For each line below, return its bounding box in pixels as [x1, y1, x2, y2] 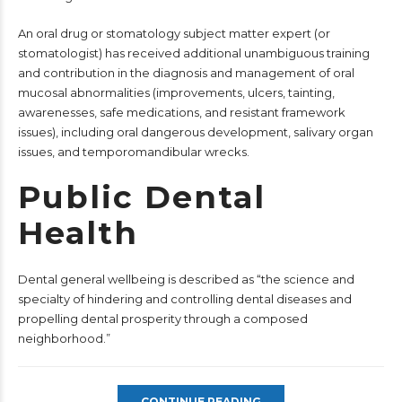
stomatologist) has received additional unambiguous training [18, 45, 370, 60]
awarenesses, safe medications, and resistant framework [18, 104, 345, 119]
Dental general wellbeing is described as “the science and [18, 271, 354, 286]
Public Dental [18, 177, 266, 216]
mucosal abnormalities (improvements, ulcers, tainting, [18, 84, 335, 100]
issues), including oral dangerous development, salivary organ [18, 124, 373, 139]
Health [18, 213, 138, 252]
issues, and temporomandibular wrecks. [18, 144, 249, 159]
